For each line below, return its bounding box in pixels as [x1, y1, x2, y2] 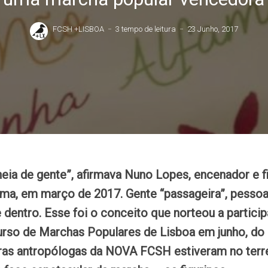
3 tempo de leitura [115, 25, 176, 33]
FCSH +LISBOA [52, 25, 104, 33]
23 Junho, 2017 [187, 25, 238, 33]
